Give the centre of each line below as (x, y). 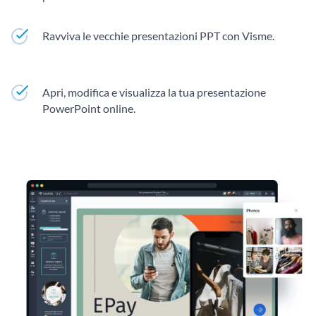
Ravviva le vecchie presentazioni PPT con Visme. (158, 36)
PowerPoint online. (89, 108)
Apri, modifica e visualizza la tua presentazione (154, 92)
